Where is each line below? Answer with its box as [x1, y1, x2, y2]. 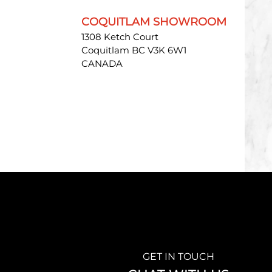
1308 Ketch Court [81, 30, 159, 42]
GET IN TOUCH [142, 250, 214, 262]
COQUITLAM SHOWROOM [81, 15, 227, 29]
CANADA [81, 57, 123, 69]
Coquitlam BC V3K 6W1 [81, 44, 187, 56]
